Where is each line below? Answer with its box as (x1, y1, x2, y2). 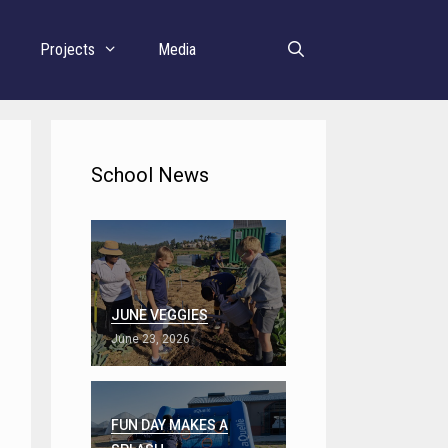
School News (91, 163, 209, 187)
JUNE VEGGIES (111, 307, 208, 324)
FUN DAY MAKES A (111, 417, 228, 434)
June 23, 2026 (111, 332, 190, 347)
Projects (40, 40, 96, 59)
